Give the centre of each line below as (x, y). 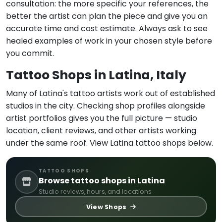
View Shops (107, 207)
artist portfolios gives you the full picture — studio (102, 118)
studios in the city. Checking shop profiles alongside (106, 106)
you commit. (30, 54)
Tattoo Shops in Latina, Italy (96, 75)
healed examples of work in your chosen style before (109, 41)
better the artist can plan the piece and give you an (107, 16)
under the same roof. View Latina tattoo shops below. (110, 143)
